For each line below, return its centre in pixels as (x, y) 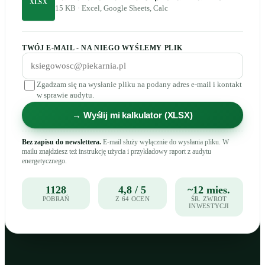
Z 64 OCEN (132, 199)
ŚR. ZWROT (209, 199)
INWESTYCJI (209, 206)
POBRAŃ (56, 199)
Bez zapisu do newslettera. (62, 142)
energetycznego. (44, 161)
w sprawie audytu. (65, 95)
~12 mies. (209, 190)
